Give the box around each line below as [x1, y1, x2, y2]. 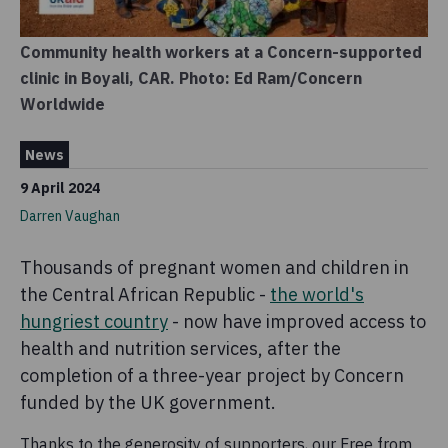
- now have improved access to [168, 310, 426, 334]
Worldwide [20, 94, 105, 115]
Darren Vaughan [20, 207, 120, 226]
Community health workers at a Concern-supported [20, 42, 422, 63]
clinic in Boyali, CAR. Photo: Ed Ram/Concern [20, 68, 362, 89]
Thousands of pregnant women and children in [20, 256, 409, 280]
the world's [270, 283, 364, 307]
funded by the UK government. [20, 391, 276, 415]
